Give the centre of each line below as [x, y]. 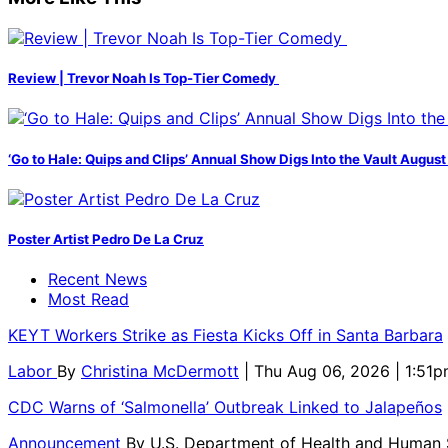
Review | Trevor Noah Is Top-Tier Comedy [143, 78]
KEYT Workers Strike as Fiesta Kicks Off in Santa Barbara [225, 335]
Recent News [97, 279]
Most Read [88, 299]
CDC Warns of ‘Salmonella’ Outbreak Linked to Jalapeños [225, 407]
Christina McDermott [160, 371]
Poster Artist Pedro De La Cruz [106, 238]
